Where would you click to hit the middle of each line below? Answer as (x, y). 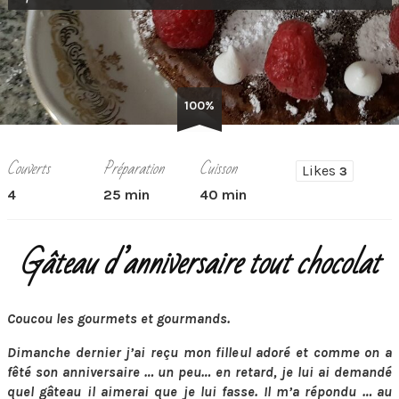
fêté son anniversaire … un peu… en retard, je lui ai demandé (199, 372)
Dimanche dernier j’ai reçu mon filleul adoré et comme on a (199, 352)
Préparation (134, 169)
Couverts (28, 169)
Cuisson (218, 169)
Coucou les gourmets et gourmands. (118, 318)
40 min (223, 195)
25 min (126, 195)
